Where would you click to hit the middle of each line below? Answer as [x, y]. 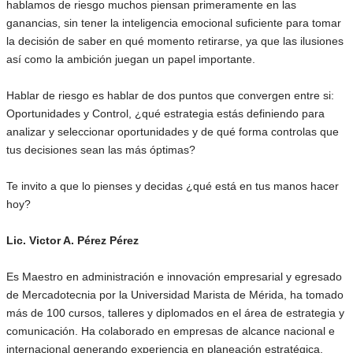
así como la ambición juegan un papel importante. [132, 59]
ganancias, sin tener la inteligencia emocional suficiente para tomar [174, 22]
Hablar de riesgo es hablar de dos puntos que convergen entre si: [170, 95]
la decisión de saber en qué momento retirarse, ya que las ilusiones [175, 41]
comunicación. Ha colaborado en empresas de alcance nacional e [171, 331]
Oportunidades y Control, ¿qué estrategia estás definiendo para [165, 113]
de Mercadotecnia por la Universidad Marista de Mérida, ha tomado [175, 294]
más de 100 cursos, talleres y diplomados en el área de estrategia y [175, 312]
